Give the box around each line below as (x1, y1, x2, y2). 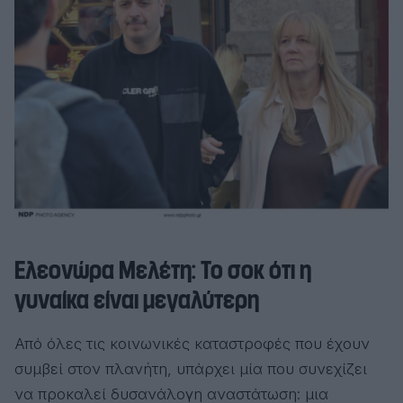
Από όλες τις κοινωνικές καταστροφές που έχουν (14, 334, 370, 353)
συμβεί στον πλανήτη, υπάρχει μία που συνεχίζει (14, 359, 367, 378)
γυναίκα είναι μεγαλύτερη (14, 284, 259, 316)
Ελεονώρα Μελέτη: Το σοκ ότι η (14, 255, 311, 286)
